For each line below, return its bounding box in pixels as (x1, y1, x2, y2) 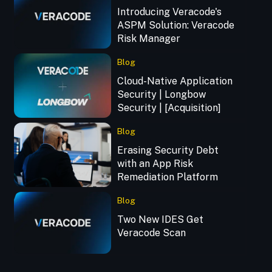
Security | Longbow (117, 89, 206, 101)
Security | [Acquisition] (117, 102, 221, 114)
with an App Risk (117, 158, 193, 170)
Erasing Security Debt (117, 144, 219, 157)
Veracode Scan (117, 227, 186, 239)
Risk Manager (117, 33, 180, 45)
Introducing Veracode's (117, 6, 222, 18)
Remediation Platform (117, 171, 218, 183)
